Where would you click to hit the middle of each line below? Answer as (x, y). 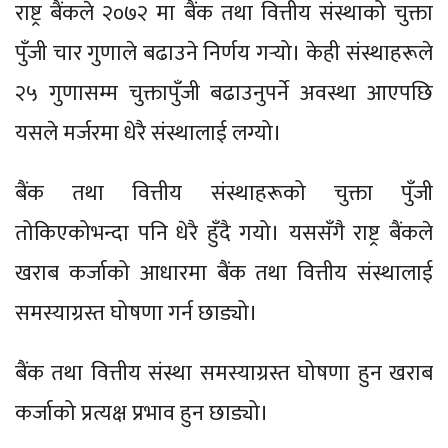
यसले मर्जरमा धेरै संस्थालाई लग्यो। (148, 133)
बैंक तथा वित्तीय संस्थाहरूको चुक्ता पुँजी (224, 193)
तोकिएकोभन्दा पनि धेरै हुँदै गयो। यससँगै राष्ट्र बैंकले (224, 233)
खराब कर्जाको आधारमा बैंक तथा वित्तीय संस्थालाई (224, 273)
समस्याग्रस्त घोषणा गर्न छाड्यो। (136, 313)
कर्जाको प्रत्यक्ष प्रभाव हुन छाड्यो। (144, 413)
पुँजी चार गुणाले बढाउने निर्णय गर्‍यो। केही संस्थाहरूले (224, 53)
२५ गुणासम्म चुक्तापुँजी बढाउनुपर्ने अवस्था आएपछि (224, 93)
